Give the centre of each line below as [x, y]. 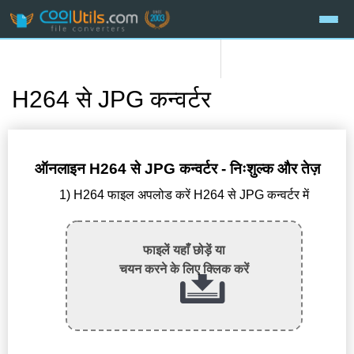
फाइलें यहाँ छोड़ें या [184, 250]
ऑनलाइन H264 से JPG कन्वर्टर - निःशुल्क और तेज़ [177, 169]
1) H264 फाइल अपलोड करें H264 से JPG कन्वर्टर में [184, 195]
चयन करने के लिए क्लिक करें [184, 269]
